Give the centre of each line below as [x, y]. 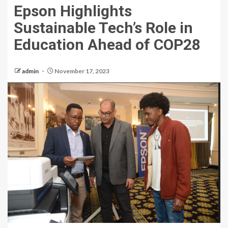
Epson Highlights [73, 11]
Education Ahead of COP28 [107, 45]
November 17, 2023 [81, 71]
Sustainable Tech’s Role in [103, 28]
